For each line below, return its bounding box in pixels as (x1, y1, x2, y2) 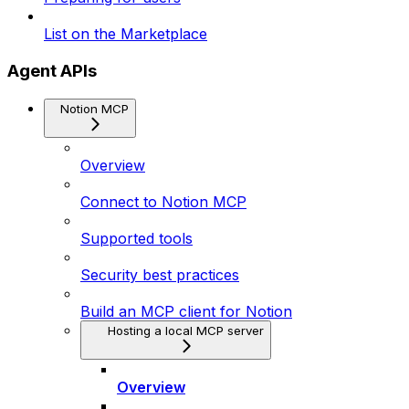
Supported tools (80, 228, 193, 247)
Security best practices (80, 265, 239, 284)
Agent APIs (7, 59, 97, 81)
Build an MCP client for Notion (80, 301, 292, 320)
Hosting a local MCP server (108, 322, 264, 338)
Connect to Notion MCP (80, 192, 246, 211)
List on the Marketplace (44, 25, 207, 44)
